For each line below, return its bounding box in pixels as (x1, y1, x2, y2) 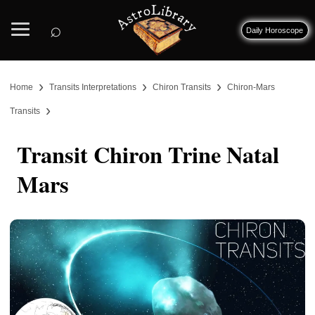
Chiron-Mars (227, 82, 275, 92)
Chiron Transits (153, 82, 211, 92)
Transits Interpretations (49, 82, 136, 92)
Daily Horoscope (246, 25, 304, 34)
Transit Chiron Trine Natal (17, 137, 279, 171)
